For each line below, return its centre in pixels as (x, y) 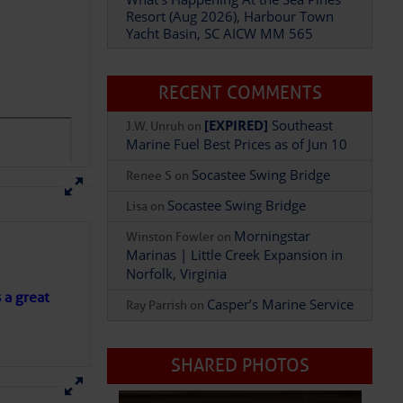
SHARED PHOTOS (240, 366)
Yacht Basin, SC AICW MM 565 (220, 33)
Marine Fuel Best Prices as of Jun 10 (237, 144)
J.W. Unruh (156, 126)
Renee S (149, 176)
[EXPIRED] (237, 125)
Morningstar (273, 236)
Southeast (301, 125)
